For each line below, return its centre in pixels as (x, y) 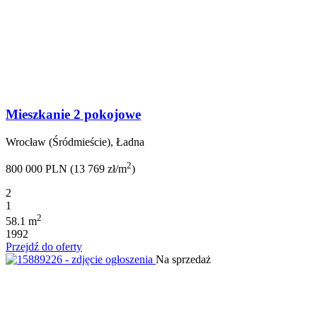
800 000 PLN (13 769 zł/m (66, 168)
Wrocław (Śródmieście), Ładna (75, 142)
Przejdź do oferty (44, 247)
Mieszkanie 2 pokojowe (73, 114)
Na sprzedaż (183, 260)
